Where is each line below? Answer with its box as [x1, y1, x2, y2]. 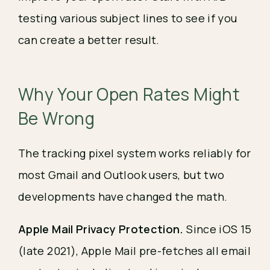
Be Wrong [18, 106, 95, 130]
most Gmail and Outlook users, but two [18, 167, 225, 182]
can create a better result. [18, 32, 160, 47]
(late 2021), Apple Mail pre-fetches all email [18, 243, 251, 258]
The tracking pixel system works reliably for [18, 145, 251, 160]
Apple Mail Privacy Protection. [18, 221, 184, 236]
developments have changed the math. [18, 189, 228, 204]
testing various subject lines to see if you [18, 10, 237, 25]
